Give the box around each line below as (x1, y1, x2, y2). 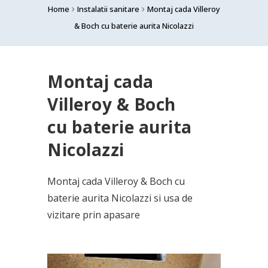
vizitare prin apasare (47, 208, 140, 221)
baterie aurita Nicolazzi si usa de (47, 191, 193, 205)
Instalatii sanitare (77, 4, 139, 14)
